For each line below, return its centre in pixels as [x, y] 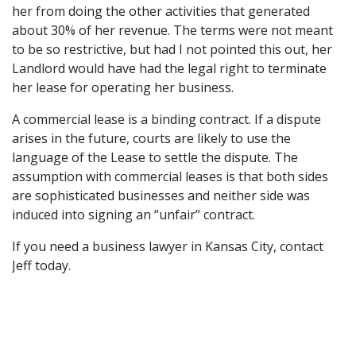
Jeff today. [41, 265]
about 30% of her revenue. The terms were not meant [172, 30]
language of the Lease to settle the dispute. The [155, 157]
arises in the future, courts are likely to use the [151, 138]
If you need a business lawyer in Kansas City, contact [168, 246]
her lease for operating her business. [123, 87]
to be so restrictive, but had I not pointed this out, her [172, 49]
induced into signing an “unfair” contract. [133, 214]
